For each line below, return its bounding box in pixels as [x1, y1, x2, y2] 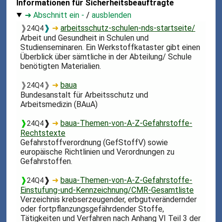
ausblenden [92, 10, 132, 20]
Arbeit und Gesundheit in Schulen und [20, 33, 149, 43]
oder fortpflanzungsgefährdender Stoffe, [20, 204, 165, 214]
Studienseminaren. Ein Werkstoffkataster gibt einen [20, 42, 201, 52]
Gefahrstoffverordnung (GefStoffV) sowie [20, 137, 168, 147]
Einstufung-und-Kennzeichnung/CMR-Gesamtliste [20, 185, 194, 195]
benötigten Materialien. [20, 61, 102, 71]
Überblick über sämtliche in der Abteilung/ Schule [20, 52, 192, 61]
